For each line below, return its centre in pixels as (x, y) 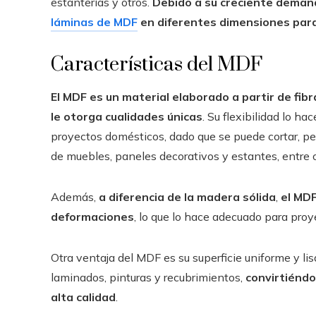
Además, (75, 197)
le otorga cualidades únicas (127, 116)
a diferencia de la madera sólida (187, 197)
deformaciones (92, 217)
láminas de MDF (94, 22)
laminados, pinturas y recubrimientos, (148, 277)
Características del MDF (157, 65)
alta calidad (83, 297)
